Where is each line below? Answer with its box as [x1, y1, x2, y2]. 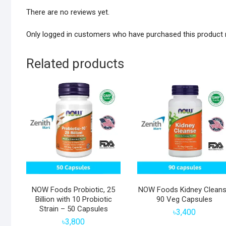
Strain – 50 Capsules [39, 204, 108, 214]
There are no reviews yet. [26, 8, 109, 17]
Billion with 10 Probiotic [35, 195, 112, 204]
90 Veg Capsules [156, 195, 212, 204]
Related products [26, 56, 124, 72]
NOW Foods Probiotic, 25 [32, 185, 116, 195]
